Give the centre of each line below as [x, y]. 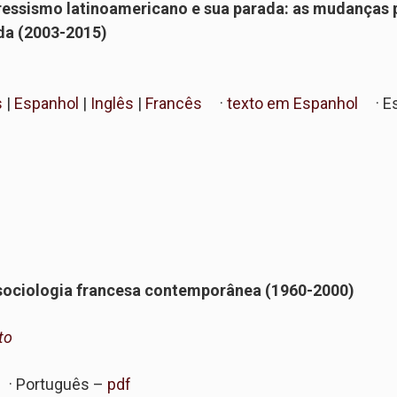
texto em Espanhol [292, 103]
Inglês [110, 103]
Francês [172, 103]
